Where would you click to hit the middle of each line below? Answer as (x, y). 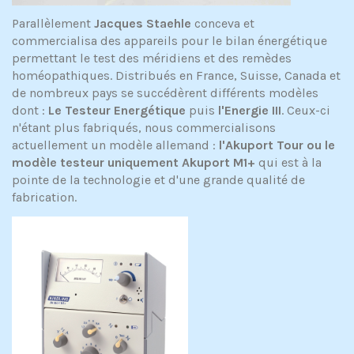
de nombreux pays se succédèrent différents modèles (165, 93)
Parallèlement (53, 24)
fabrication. (44, 198)
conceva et (223, 24)
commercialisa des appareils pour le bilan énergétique (169, 41)
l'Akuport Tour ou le (277, 145)
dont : (28, 111)
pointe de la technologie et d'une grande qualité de (158, 180)
